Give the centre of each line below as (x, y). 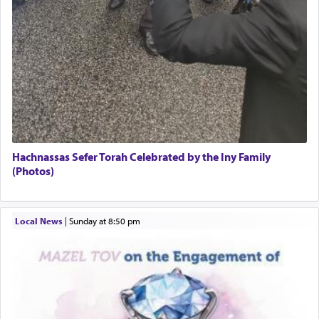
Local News (38, 221)
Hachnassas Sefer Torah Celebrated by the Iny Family (141, 157)
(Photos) (33, 171)
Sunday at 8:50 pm (106, 221)
